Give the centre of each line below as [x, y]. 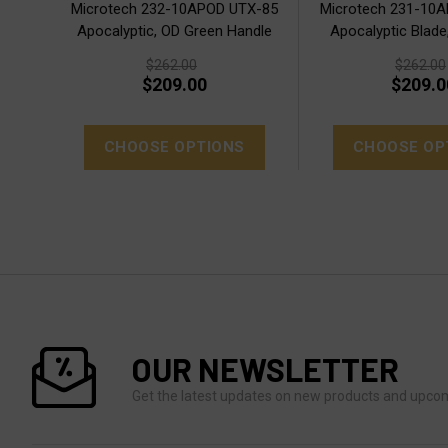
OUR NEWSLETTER [265, 368]
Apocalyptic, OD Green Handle [174, 30]
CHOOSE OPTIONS [174, 146]
